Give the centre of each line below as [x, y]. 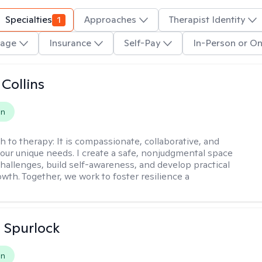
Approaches [110, 20]
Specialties [29, 20]
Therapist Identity [207, 20]
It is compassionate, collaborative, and [138, 141]
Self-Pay [142, 43]
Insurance [70, 43]
